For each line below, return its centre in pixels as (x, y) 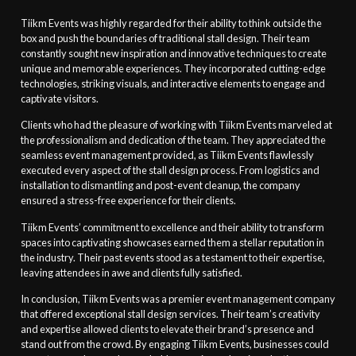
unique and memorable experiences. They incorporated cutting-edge (173, 69)
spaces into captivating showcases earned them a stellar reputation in (172, 242)
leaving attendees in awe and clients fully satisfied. (131, 272)
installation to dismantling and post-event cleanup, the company (160, 186)
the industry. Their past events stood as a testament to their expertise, (172, 257)
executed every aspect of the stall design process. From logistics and (170, 170)
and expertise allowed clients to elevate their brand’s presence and (167, 329)
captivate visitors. (59, 99)
